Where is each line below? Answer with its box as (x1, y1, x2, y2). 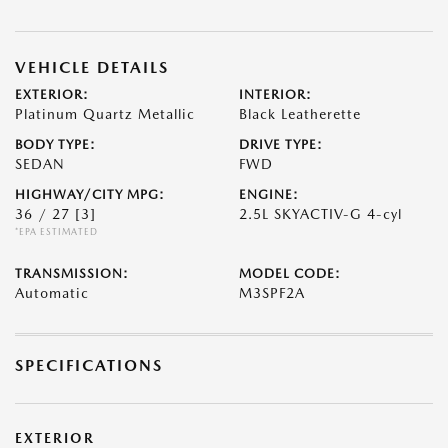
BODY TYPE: (15, 137, 96, 152)
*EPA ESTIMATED (15, 226, 98, 237)
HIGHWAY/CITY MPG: (15, 187, 165, 202)
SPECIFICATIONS (15, 356, 163, 375)
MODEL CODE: (239, 266, 341, 281)
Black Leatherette (239, 106, 361, 122)
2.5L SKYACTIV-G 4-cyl (239, 206, 402, 222)
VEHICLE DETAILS (15, 58, 169, 77)
